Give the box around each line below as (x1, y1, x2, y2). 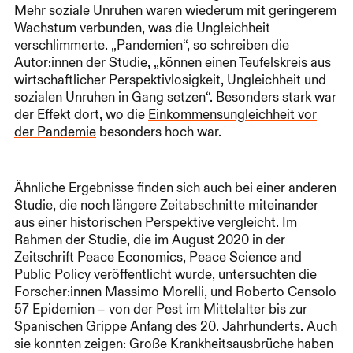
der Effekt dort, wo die (14, 106, 148, 123)
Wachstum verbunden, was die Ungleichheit (14, 20, 270, 36)
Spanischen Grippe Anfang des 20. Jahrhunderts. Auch (14, 318, 337, 335)
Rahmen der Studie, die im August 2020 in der (14, 232, 285, 248)
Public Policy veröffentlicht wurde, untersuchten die (14, 266, 317, 283)
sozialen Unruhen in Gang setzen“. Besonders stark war (14, 89, 336, 106)
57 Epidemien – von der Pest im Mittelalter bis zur (14, 301, 307, 318)
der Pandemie (14, 124, 96, 140)
